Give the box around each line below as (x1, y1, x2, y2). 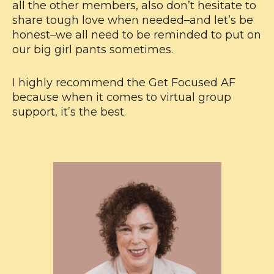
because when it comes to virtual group (12, 91, 231, 105)
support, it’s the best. (12, 105, 126, 119)
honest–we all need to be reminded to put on (12, 28, 261, 42)
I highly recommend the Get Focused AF (12, 76, 235, 90)
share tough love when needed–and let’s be (12, 13, 253, 28)
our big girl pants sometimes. (12, 43, 176, 57)
